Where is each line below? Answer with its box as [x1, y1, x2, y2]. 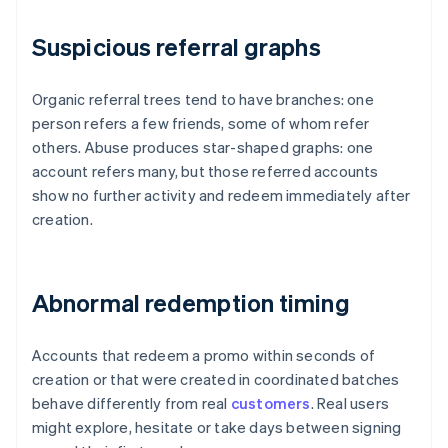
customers [230, 393, 311, 414]
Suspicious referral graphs [32, 31, 321, 63]
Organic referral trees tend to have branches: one [32, 89, 374, 110]
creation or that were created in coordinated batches [32, 369, 400, 390]
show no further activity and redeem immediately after [32, 185, 411, 206]
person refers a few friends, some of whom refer [32, 113, 370, 134]
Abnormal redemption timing [32, 287, 350, 319]
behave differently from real [32, 393, 231, 414]
